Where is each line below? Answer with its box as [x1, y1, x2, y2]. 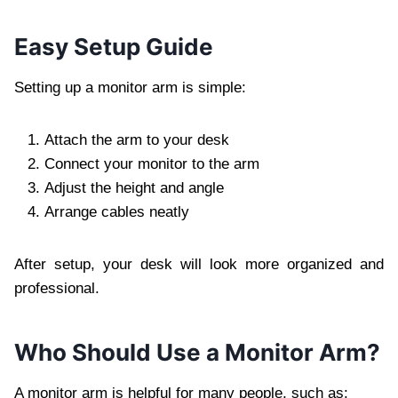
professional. [14, 279, 99, 297]
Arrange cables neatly [44, 203, 189, 220]
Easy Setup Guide [14, 32, 213, 60]
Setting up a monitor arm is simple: [14, 78, 246, 96]
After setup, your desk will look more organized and [14, 255, 384, 273]
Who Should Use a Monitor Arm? [14, 338, 380, 366]
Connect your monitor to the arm [44, 155, 259, 172]
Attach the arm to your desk [44, 131, 229, 148]
